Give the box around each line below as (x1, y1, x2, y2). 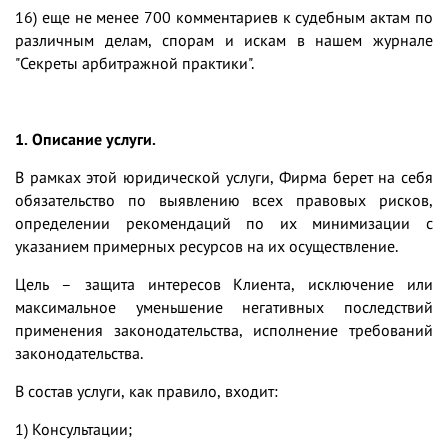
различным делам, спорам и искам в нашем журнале (15, 29, 433, 50)
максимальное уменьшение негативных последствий (15, 296, 433, 317)
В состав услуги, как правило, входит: (15, 380, 278, 401)
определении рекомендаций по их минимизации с (15, 212, 433, 233)
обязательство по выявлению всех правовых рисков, (15, 189, 433, 210)
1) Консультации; (15, 418, 132, 439)
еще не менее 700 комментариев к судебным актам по (41, 6, 434, 27)
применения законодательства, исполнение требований (15, 319, 433, 340)
